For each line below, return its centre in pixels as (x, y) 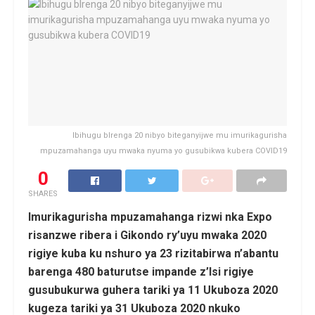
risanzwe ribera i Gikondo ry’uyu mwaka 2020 (147, 235)
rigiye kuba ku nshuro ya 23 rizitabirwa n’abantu (153, 253)
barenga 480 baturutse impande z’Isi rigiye (141, 271)
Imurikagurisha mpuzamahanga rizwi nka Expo (150, 217)
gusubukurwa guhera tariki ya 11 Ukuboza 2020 (153, 290)
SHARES (43, 193)
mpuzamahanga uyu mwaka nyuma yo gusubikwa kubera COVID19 (163, 150)
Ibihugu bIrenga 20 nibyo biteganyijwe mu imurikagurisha (180, 135)
